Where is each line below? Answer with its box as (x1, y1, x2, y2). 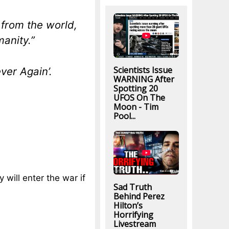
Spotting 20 (113, 82, 158, 94)
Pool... (113, 110, 135, 122)
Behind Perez (113, 190, 165, 202)
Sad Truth (113, 181, 152, 193)
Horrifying (113, 209, 153, 220)
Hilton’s (113, 199, 143, 211)
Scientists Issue (113, 64, 172, 76)
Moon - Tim (113, 101, 158, 112)
